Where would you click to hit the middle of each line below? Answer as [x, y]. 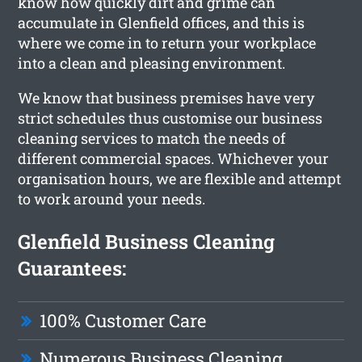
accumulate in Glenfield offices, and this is [162, 22]
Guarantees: [72, 268]
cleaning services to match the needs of [152, 138]
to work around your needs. [112, 198]
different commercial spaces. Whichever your [174, 158]
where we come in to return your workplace [167, 42]
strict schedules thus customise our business [170, 118]
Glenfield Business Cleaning [147, 241]
